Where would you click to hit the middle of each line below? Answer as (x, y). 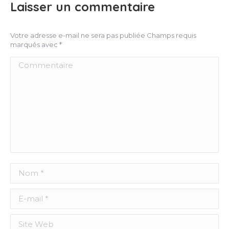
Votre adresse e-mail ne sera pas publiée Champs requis (103, 35)
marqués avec (35, 44)
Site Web (29, 221)
